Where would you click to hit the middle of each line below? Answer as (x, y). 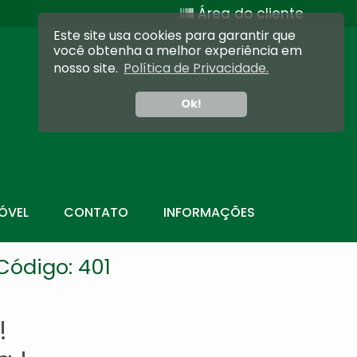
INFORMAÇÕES (210, 212)
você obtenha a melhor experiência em (178, 51)
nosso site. (88, 69)
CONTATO (96, 212)
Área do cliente (248, 14)
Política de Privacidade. (196, 69)
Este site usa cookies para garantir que (175, 36)
